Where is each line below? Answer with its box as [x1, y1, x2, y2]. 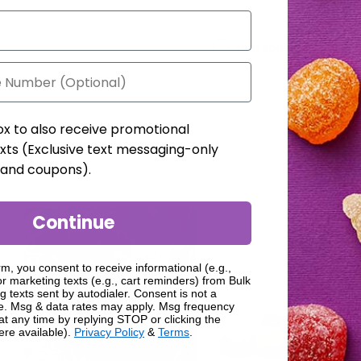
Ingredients [236, 39, 304, 55]
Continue [31, 210, 114, 235]
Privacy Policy [74, 326, 144, 338]
